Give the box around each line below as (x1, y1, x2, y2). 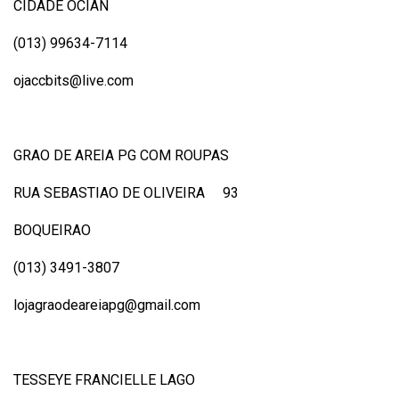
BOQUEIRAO (13, 221, 91, 239)
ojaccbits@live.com (13, 71, 134, 89)
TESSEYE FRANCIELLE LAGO (13, 370, 195, 388)
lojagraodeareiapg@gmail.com (13, 296, 200, 313)
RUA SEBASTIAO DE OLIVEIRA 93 (13, 183, 239, 201)
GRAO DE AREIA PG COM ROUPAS (13, 146, 229, 164)
